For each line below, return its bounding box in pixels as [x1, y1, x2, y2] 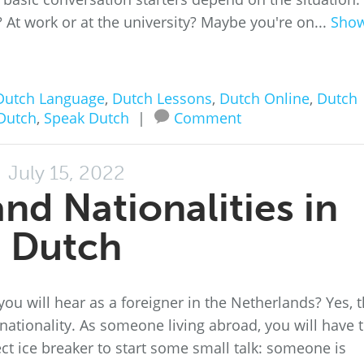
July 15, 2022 [7, 161, 125, 184]
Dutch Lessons [111, 89, 212, 108]
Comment [173, 108, 241, 128]
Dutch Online [219, 89, 310, 108]
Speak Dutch [43, 108, 129, 128]
